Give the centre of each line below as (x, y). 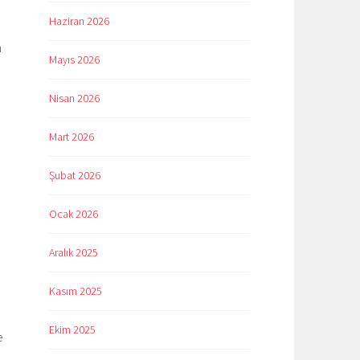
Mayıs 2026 (74, 60)
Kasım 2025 (76, 291)
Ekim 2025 (72, 330)
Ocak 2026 (74, 214)
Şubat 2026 (75, 176)
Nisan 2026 (74, 98)
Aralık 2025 (74, 253)
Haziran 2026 (79, 21)
